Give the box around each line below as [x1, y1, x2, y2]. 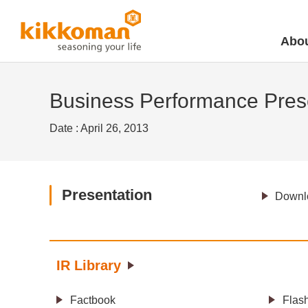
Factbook [70, 294, 115, 307]
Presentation [62, 186, 152, 203]
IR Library [56, 257, 121, 273]
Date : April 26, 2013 [49, 122, 148, 134]
